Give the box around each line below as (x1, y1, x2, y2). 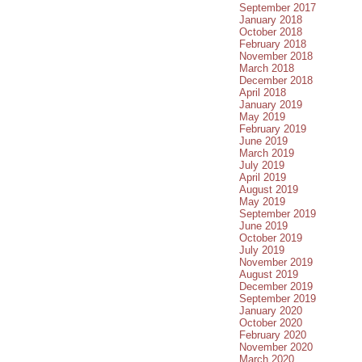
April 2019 (239, 170, 286, 183)
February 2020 (239, 328, 306, 341)
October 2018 (239, 25, 302, 38)
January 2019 (239, 98, 302, 111)
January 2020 (239, 304, 302, 317)
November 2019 (239, 255, 313, 268)
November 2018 (239, 49, 313, 62)
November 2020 (239, 340, 313, 353)
